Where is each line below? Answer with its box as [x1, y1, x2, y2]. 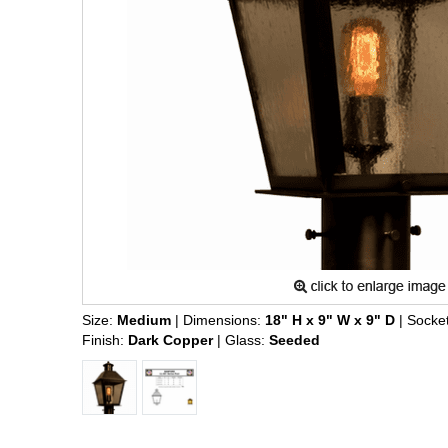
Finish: [82, 332, 128, 348]
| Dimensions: [171, 312, 265, 328]
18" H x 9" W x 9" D [265, 312, 395, 328]
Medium [117, 312, 171, 328]
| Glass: [213, 332, 269, 348]
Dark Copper [128, 332, 213, 348]
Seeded [269, 332, 320, 348]
